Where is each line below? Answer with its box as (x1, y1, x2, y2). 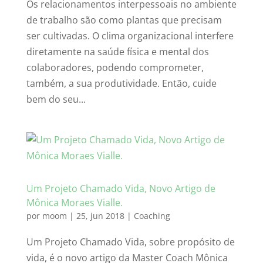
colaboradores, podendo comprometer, (26, 61, 204, 75)
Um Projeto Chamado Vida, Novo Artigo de (26, 182, 215, 195)
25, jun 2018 (76, 210, 124, 222)
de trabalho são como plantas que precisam (26, 14, 222, 27)
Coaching (133, 210, 170, 222)
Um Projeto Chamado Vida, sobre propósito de (26, 235, 235, 249)
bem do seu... (26, 93, 86, 106)
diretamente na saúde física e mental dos (26, 45, 209, 59)
